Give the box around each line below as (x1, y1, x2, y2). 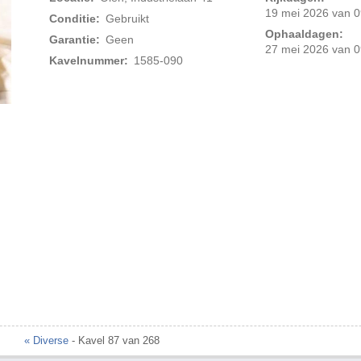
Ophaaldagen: (264, 27, 343, 41)
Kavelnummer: (49, 54, 129, 68)
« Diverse (24, 334, 68, 347)
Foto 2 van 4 (151, 113, 222, 127)
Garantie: (49, 33, 101, 47)
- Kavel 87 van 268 (68, 334, 160, 347)
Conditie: (49, 12, 101, 26)
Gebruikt (105, 12, 149, 26)
